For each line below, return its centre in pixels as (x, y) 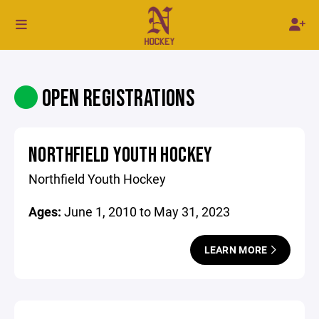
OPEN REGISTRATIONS (116, 99)
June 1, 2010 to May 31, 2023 (147, 211)
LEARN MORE (237, 250)
